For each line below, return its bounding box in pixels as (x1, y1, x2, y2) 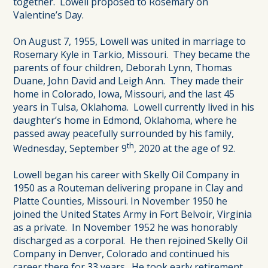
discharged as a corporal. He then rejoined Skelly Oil (13, 234, 248, 247)
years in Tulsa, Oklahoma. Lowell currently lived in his (13, 100, 255, 114)
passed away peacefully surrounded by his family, (13, 126, 234, 140)
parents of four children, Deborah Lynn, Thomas (13, 60, 233, 74)
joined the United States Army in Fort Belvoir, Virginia (13, 208, 252, 221)
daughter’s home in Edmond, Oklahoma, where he (13, 113, 237, 127)
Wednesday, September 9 (13, 142, 127, 155)
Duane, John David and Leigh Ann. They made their (13, 74, 244, 87)
